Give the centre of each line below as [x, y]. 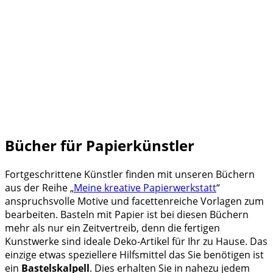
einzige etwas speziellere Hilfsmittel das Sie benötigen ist [134, 254]
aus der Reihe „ [39, 187]
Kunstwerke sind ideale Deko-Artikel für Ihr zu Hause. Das [136, 241]
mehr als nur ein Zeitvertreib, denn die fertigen [112, 228]
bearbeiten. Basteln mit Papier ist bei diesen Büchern [127, 214]
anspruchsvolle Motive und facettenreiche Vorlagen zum [134, 201]
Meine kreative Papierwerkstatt [145, 187]
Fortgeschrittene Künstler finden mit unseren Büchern [130, 174]
